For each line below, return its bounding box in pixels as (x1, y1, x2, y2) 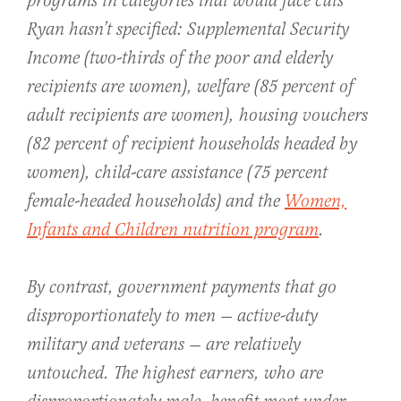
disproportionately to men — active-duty (27, 305, 318, 328)
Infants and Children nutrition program (27, 219, 319, 243)
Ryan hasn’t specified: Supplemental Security (27, 19, 349, 42)
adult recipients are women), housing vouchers (27, 105, 368, 128)
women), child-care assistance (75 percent (27, 162, 328, 185)
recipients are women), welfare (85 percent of (27, 76, 354, 99)
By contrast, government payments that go (27, 277, 337, 300)
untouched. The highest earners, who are (27, 363, 323, 386)
